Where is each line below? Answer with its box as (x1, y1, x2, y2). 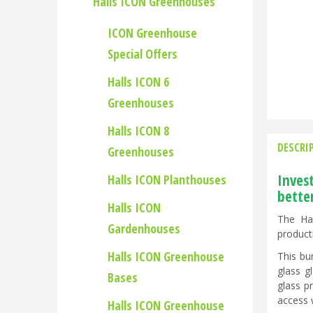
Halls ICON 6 (108, 73, 169, 90)
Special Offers (108, 45, 177, 62)
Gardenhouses (108, 220, 180, 237)
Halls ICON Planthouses (108, 171, 226, 188)
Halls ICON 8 (108, 122, 169, 139)
